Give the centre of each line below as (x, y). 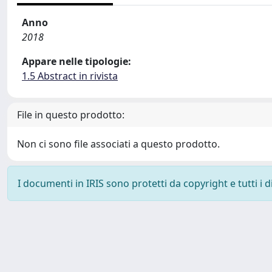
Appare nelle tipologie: (76, 61)
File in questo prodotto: (71, 115)
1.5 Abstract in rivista (70, 76)
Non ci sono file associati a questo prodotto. (118, 144)
